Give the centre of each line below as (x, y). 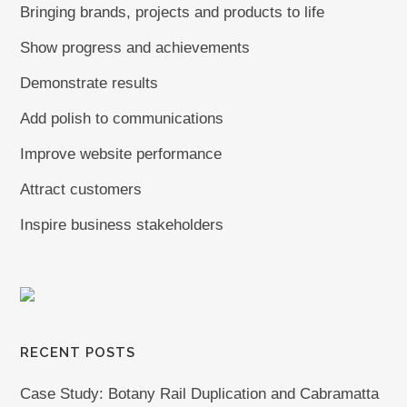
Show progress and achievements (135, 48)
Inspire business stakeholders (122, 225)
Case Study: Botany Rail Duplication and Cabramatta (200, 394)
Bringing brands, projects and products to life (173, 13)
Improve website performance (121, 154)
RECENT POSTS (78, 353)
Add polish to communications (122, 119)
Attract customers (81, 190)
